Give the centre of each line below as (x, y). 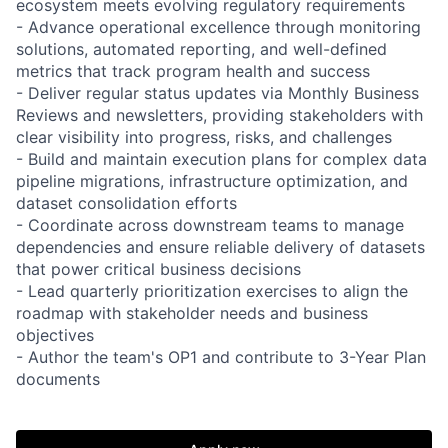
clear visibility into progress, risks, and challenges (204, 136)
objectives (55, 334)
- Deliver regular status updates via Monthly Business (217, 92)
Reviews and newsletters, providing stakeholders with (219, 114)
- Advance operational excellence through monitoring (218, 26)
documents (58, 378)
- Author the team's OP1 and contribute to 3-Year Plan (221, 356)
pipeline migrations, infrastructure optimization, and (212, 180)
